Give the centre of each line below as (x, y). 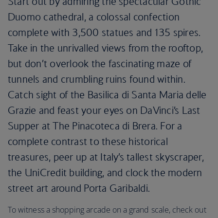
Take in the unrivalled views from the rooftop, (106, 48)
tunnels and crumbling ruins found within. (97, 79)
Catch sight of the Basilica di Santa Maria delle (107, 95)
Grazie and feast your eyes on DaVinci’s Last (104, 110)
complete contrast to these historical (88, 141)
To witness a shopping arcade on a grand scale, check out (107, 210)
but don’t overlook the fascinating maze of (100, 64)
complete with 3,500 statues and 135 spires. (104, 32)
